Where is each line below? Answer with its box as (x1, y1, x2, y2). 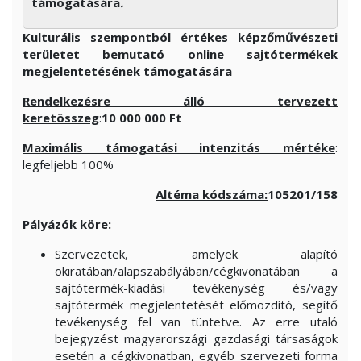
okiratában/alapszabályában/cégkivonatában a (55, 263, 338, 279)
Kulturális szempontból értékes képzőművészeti (23, 29, 338, 45)
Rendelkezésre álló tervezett (23, 93, 338, 109)
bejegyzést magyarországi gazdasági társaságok (55, 330, 338, 346)
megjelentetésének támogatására (23, 63, 232, 79)
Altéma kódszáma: (156, 186, 268, 202)
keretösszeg (23, 110, 99, 126)
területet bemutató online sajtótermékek (23, 46, 338, 62)
